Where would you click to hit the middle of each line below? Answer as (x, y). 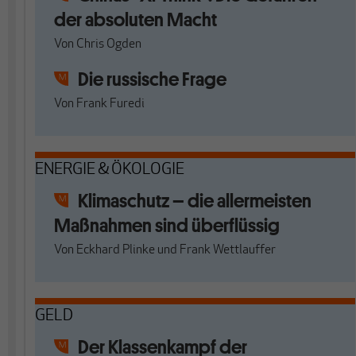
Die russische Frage (152, 79)
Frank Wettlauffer (228, 250)
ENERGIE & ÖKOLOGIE (110, 170)
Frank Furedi (110, 104)
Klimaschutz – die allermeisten (195, 201)
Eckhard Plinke (116, 250)
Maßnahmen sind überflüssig (167, 225)
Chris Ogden (109, 44)
